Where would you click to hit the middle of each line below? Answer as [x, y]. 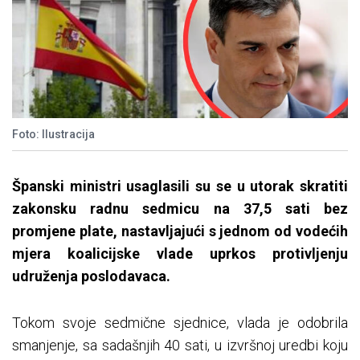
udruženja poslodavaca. [91, 276]
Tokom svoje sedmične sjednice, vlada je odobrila [180, 323]
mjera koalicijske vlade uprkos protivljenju [180, 254]
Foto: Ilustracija [53, 135]
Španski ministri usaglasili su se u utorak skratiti [180, 186]
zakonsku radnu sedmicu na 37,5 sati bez [180, 209]
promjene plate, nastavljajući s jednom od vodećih [180, 231]
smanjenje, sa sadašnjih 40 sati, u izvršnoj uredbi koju [180, 346]
